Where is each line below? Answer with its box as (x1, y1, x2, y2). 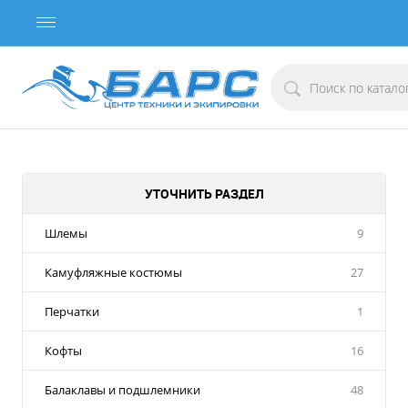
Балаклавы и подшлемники (45, 382, 200, 398)
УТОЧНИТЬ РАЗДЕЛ (144, 185, 264, 202)
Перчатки (45, 303, 99, 320)
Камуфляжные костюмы (45, 264, 182, 280)
